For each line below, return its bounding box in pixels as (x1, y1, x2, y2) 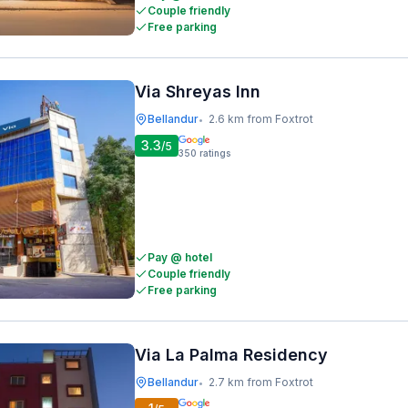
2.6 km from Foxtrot (209, 112, 313, 126)
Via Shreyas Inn (135, 82, 260, 101)
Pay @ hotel (148, 250, 212, 264)
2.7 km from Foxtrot (209, 375, 313, 389)
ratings (199, 148, 230, 158)
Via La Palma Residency (135, 345, 328, 364)
